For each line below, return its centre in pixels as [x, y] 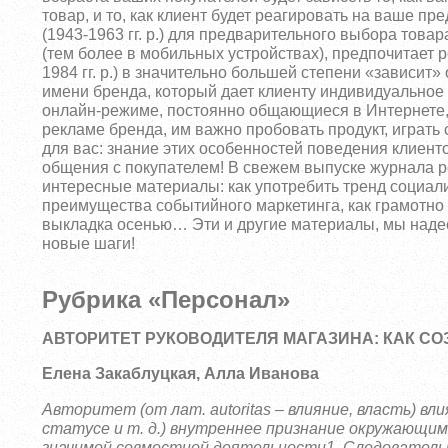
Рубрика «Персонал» [166, 299]
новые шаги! [89, 243]
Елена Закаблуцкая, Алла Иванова [181, 373]
